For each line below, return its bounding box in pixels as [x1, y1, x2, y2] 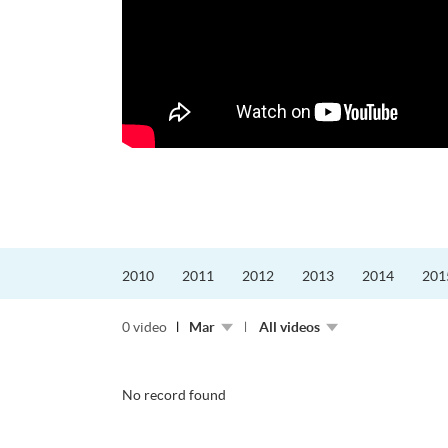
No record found [122, 387, 226, 404]
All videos [259, 319, 320, 336]
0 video [122, 319, 167, 336]
